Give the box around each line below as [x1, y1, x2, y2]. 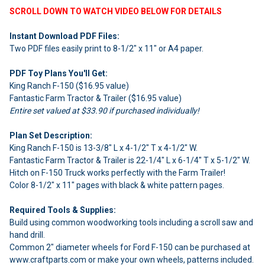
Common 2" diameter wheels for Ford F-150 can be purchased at [9, 243, 250, 253]
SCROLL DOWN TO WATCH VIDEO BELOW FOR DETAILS [9, 7, 222, 17]
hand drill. [9, 230, 45, 240]
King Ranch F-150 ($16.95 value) [9, 81, 129, 91]
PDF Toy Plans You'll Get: [9, 69, 108, 79]
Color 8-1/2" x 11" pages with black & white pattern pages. [9, 180, 224, 190]
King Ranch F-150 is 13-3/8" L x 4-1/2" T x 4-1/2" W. [9, 143, 198, 153]
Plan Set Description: [9, 131, 92, 141]
